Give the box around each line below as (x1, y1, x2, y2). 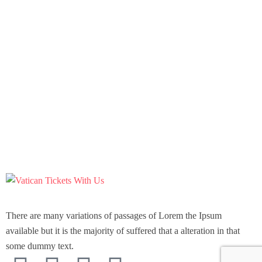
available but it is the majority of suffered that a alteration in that (6, 226, 240, 236)
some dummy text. (6, 241, 74, 251)
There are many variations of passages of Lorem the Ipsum (6, 211, 222, 220)
